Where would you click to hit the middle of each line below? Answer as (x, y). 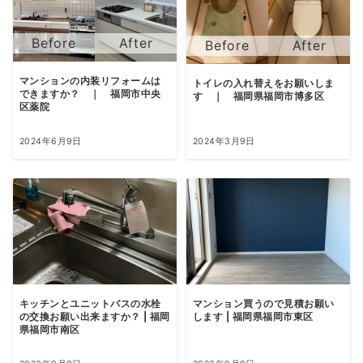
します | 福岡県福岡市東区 (253, 316)
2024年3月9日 (224, 141)
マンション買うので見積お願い (264, 303)
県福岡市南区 (50, 329)
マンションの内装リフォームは (90, 81)
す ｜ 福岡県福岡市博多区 (259, 96)
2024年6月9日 (51, 141)
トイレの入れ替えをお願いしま (264, 83)
